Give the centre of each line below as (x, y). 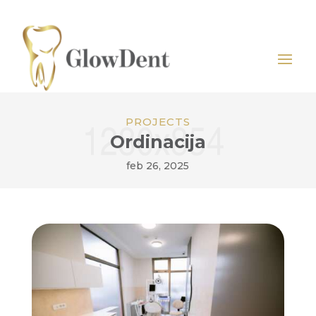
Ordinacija (158, 142)
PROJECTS (158, 122)
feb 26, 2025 (158, 166)
